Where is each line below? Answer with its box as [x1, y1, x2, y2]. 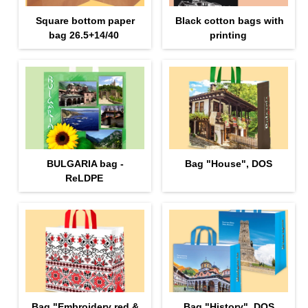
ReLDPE [65, 172, 103, 184]
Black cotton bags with [175, 14, 284, 26]
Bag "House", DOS [185, 157, 273, 169]
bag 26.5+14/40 [49, 29, 120, 41]
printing [209, 29, 247, 41]
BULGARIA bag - [47, 157, 124, 169]
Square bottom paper [36, 14, 135, 26]
